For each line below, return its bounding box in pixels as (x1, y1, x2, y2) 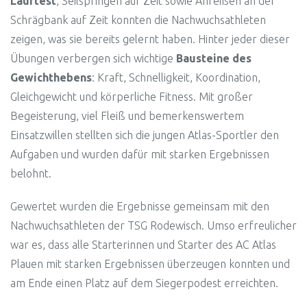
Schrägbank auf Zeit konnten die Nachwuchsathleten (10, 13, 266, 26)
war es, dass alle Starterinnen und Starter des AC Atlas (10, 238, 276, 251)
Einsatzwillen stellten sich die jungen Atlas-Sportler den (10, 128, 279, 141)
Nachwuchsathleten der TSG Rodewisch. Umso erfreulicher (10, 219, 297, 232)
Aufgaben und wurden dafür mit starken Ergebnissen (10, 147, 269, 160)
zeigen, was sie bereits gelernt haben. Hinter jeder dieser (10, 32, 290, 45)
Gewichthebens (10, 71, 92, 84)
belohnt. (10, 167, 51, 180)
